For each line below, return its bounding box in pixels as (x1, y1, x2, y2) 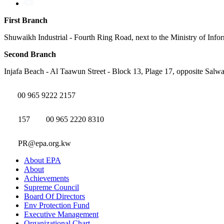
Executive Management (24, 210, 98, 218)
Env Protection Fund (24, 201, 89, 209)
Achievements (24, 174, 69, 182)
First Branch (4, 16, 47, 24)
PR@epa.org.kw (18, 139, 71, 147)
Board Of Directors (24, 192, 85, 200)
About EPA (24, 156, 61, 164)
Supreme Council (24, 183, 79, 191)
